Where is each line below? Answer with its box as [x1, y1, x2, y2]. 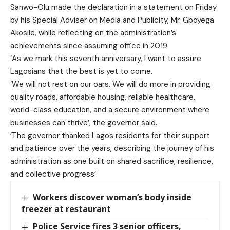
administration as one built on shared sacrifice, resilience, [10, 156, 213, 167]
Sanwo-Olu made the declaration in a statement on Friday [10, 2, 217, 13]
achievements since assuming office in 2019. [10, 41, 169, 51]
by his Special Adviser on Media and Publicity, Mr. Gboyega [10, 15, 214, 26]
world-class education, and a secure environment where [10, 105, 209, 116]
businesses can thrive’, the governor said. [10, 118, 157, 128]
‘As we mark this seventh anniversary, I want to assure [10, 53, 201, 64]
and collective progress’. [10, 169, 98, 180]
